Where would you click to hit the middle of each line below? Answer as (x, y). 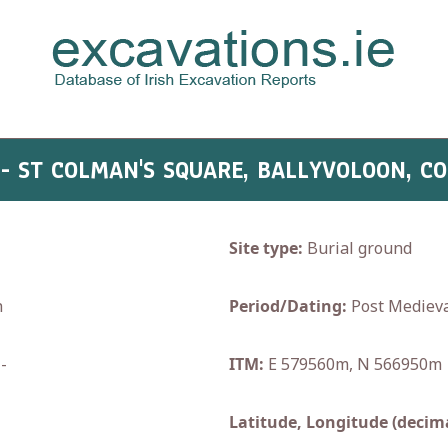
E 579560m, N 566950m (353, 364)
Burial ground (357, 248)
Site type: (266, 248)
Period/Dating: (288, 306)
